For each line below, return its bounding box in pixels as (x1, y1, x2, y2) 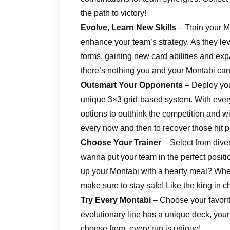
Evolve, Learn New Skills (81, 23, 176, 32)
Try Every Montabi (81, 195, 151, 204)
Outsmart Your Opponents (81, 80, 183, 89)
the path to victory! (81, 8, 146, 17)
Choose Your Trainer (81, 138, 161, 147)
